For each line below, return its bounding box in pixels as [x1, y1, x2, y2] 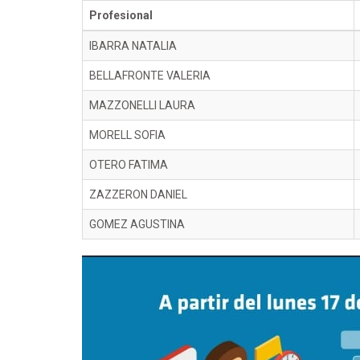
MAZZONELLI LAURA [89, 99, 195, 112]
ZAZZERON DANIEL [89, 188, 187, 201]
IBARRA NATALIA [89, 39, 177, 52]
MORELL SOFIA [89, 129, 166, 141]
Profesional [89, 9, 153, 22]
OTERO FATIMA [89, 158, 168, 171]
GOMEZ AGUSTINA [89, 218, 185, 231]
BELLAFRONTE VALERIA [89, 69, 211, 82]
